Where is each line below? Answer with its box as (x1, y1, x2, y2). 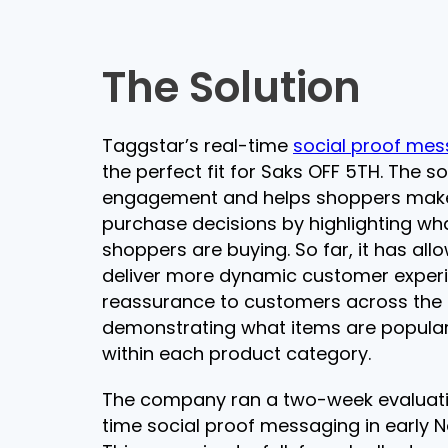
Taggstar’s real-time (102, 132, 293, 158)
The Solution (102, 57, 361, 117)
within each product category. (102, 340, 376, 366)
